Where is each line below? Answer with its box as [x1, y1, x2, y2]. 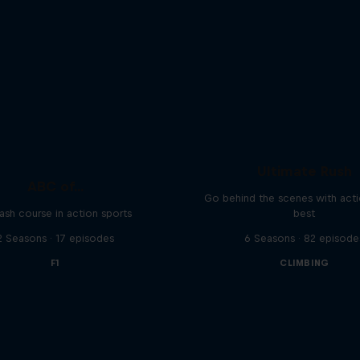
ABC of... [27, 178, 84, 194]
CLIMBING [280, 257, 329, 268]
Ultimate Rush [256, 162, 352, 179]
